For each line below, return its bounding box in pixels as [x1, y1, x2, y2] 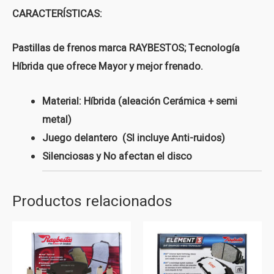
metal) [42, 112, 72, 127]
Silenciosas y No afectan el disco [42, 149, 193, 164]
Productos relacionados [12, 190, 172, 212]
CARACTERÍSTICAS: [12, 7, 102, 22]
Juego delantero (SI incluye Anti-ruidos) [42, 130, 226, 146]
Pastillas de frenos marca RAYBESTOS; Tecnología [12, 41, 240, 56]
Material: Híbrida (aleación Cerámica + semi [42, 94, 238, 109]
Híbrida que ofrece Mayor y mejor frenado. [12, 59, 203, 75]
